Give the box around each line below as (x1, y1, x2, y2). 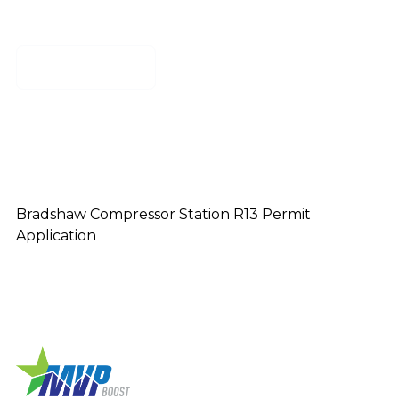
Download (59, 58, 134, 76)
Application (15, 226, 96, 244)
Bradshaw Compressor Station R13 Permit (15, 205, 311, 223)
